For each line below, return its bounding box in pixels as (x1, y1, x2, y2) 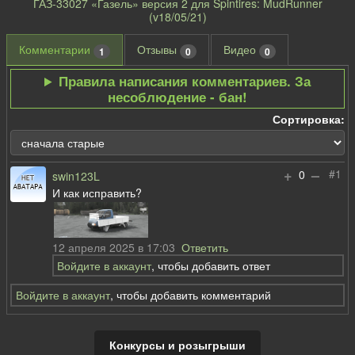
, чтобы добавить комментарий (109, 287, 271, 303)
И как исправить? (52, 185, 143, 200)
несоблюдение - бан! (108, 87, 247, 107)
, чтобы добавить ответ (151, 257, 270, 273)
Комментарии (19, 41, 94, 58)
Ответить (181, 239, 229, 255)
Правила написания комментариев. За (58, 71, 311, 91)
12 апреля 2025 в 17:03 (52, 239, 182, 255)
